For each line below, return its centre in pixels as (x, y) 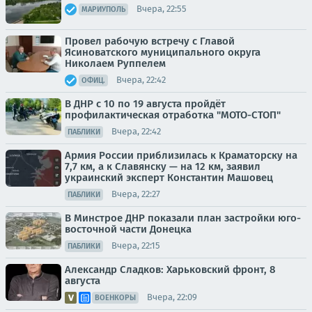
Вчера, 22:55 (162, 9)
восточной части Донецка (128, 229)
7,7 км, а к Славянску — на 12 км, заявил (163, 166)
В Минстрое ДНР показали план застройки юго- (183, 218)
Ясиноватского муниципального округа (163, 52)
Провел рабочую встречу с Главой (150, 41)
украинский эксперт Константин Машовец (169, 177)
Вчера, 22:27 (136, 194)
